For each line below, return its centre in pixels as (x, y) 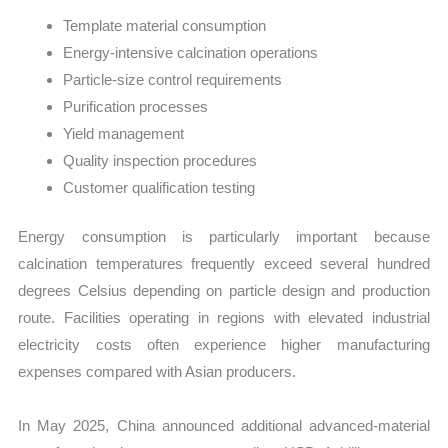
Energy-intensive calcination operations (191, 52)
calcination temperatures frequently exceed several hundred (224, 264)
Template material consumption (165, 25)
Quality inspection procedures (160, 160)
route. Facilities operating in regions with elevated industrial (224, 318)
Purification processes (136, 106)
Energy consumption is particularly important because (224, 237)
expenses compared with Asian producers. (157, 372)
